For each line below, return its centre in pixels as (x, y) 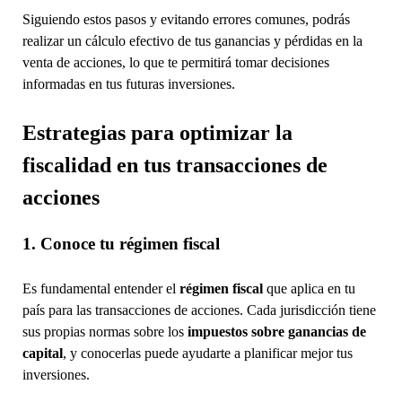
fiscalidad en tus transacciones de (175, 165)
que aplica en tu (309, 288)
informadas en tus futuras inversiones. (128, 83)
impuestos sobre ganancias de (276, 331)
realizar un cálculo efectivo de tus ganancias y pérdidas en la (192, 40)
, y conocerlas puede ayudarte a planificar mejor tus (207, 353)
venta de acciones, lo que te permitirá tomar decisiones (175, 62)
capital (42, 353)
